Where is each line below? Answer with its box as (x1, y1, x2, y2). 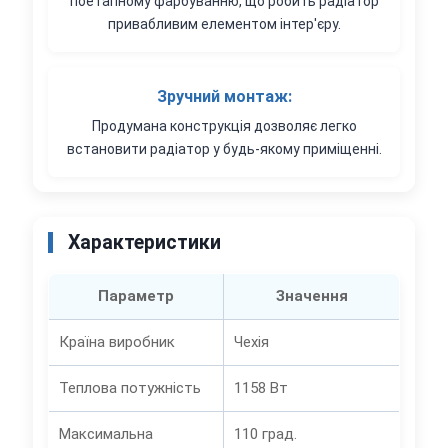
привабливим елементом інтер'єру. (107, 16, 341, 33)
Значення (275, 287, 348, 306)
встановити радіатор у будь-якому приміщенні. (66, 141, 382, 158)
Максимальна (59, 425, 153, 444)
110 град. (234, 425, 297, 444)
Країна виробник (59, 333, 175, 352)
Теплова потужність (59, 379, 201, 398)
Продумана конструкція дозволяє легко (91, 118, 357, 135)
